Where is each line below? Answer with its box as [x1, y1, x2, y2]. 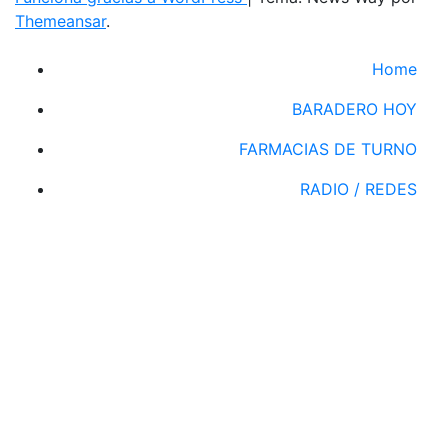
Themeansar [15, 10, 106, 31]
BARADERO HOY [292, 98, 417, 119]
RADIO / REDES [300, 178, 417, 199]
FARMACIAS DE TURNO [239, 138, 417, 159]
